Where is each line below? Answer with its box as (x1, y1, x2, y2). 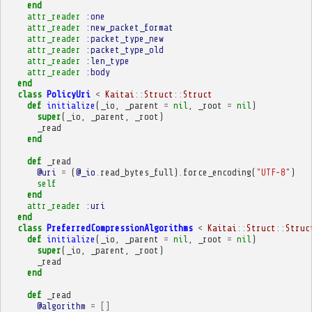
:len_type (85, 55, 130, 66)
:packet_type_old (85, 44, 164, 55)
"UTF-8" (256, 166, 290, 178)
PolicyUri (46, 88, 91, 100)
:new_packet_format (85, 22, 173, 33)
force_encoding (182, 166, 251, 178)
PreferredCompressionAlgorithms (46, 222, 193, 233)
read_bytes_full (100, 166, 173, 178)
